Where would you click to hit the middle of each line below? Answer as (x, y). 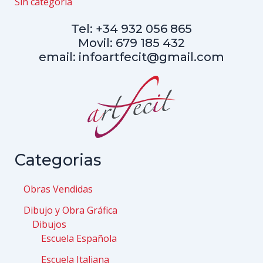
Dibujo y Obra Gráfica (70, 210)
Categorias (58, 160)
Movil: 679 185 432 (131, 43)
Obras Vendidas (58, 189)
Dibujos (49, 224)
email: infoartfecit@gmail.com (131, 57)
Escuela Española (79, 238)
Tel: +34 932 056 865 (131, 28)
